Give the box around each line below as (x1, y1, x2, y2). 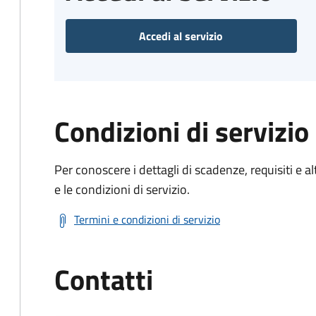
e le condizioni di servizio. (54, 180, 190, 199)
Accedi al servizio (139, 28, 224, 44)
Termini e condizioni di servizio (74, 211, 220, 228)
